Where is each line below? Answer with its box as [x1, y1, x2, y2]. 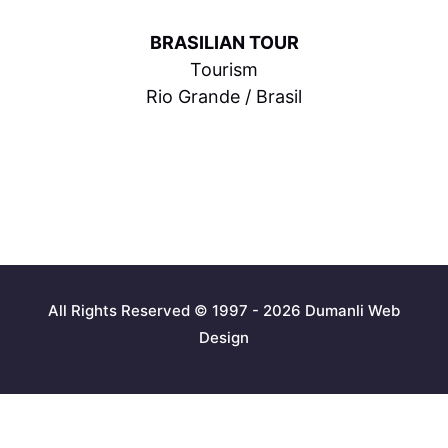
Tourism [190, 59, 258, 80]
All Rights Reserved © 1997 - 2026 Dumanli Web [48, 301, 400, 320]
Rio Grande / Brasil [146, 86, 302, 107]
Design [199, 328, 249, 347]
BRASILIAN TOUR [149, 32, 299, 53]
